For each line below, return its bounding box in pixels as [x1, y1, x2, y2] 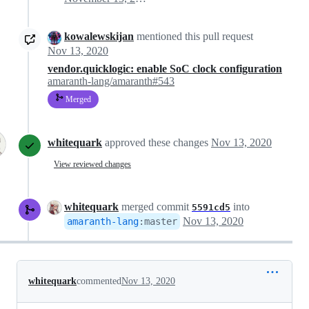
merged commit [119, 200, 192, 212]
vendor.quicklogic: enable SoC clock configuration [48, 62, 282, 74]
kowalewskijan [64, 30, 134, 43]
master [144, 215, 177, 227]
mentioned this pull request [134, 30, 253, 43]
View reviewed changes [54, 159, 131, 170]
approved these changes [105, 136, 211, 148]
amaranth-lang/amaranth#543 [48, 74, 175, 87]
